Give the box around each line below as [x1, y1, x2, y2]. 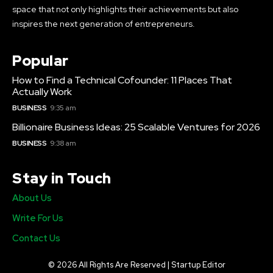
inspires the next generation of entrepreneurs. [12, 18, 195, 29]
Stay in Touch [12, 168, 112, 188]
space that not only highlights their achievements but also [12, 3, 238, 15]
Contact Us [12, 232, 60, 244]
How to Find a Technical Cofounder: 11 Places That [12, 73, 232, 87]
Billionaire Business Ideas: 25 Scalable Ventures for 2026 [12, 120, 260, 133]
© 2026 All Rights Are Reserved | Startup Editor [48, 259, 225, 270]
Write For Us [12, 211, 63, 224]
